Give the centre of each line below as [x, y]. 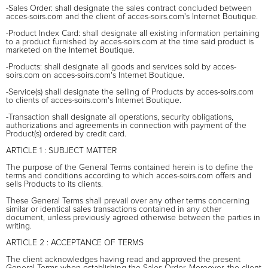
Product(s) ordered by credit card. [66, 134]
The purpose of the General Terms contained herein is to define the [130, 167]
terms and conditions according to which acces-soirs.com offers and [129, 176]
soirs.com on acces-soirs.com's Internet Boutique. [95, 75]
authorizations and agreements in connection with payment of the [126, 125]
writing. [19, 226]
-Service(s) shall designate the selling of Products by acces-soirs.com [130, 92]
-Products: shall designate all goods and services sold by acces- [121, 67]
